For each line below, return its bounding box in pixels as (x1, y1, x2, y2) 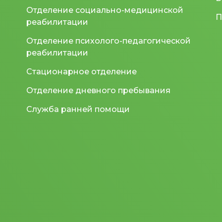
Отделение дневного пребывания (26, 85, 171, 95)
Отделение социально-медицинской (26, 5, 184, 15)
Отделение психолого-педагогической (26, 36, 191, 46)
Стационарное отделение (26, 66, 137, 76)
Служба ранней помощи (26, 104, 130, 114)
